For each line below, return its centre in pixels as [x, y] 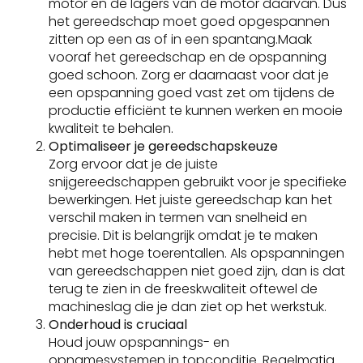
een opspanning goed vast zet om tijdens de [192, 93]
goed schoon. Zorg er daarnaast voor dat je [189, 75]
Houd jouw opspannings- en [139, 343]
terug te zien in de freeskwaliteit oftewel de [183, 289]
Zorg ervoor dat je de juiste [133, 164]
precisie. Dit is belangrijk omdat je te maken [183, 236]
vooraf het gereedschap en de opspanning [188, 58]
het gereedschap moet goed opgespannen [189, 22]
